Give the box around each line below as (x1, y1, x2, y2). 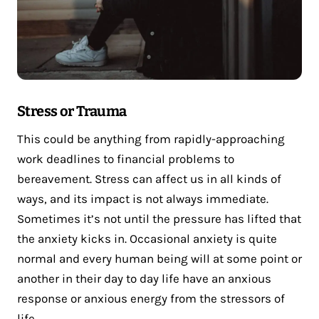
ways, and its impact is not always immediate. (17, 192, 268, 206)
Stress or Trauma (17, 103, 127, 120)
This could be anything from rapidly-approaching (17, 132, 285, 147)
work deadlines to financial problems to (17, 152, 234, 167)
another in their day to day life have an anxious (17, 271, 271, 286)
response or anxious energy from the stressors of (17, 291, 285, 306)
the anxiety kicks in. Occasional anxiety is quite (17, 231, 277, 246)
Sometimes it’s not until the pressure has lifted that (17, 211, 301, 226)
